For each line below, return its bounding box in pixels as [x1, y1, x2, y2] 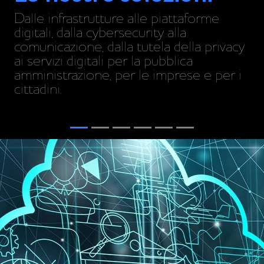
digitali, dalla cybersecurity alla [14, 26, 186, 41]
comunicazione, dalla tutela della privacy [14, 40, 245, 55]
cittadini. [14, 82, 62, 97]
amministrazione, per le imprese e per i [14, 68, 242, 83]
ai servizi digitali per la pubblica [14, 54, 193, 69]
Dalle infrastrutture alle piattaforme [14, 12, 219, 27]
